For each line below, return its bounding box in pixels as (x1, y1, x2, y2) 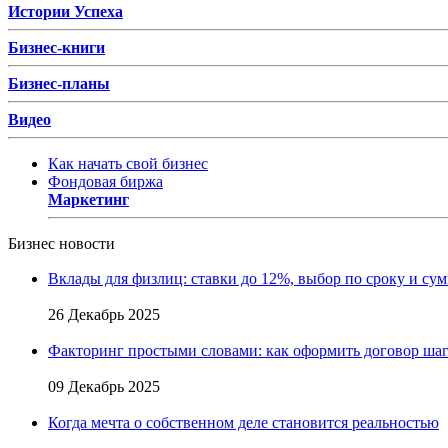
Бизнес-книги (8, 38, 105, 56)
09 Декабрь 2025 (48, 377, 160, 395)
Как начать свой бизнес (48, 154, 208, 172)
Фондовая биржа (48, 172, 163, 190)
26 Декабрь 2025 (48, 305, 160, 323)
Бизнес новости (8, 234, 115, 252)
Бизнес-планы (8, 74, 110, 92)
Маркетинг (48, 190, 129, 208)
